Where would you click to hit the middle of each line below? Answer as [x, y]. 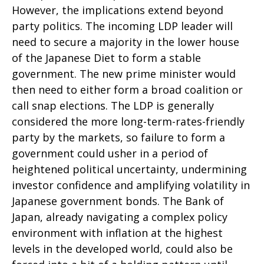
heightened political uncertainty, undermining [129, 169]
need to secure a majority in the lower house [126, 42]
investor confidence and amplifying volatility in [131, 185]
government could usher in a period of [110, 154]
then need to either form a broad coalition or [127, 90]
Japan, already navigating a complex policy [120, 217]
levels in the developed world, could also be [122, 249]
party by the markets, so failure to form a [118, 138]
